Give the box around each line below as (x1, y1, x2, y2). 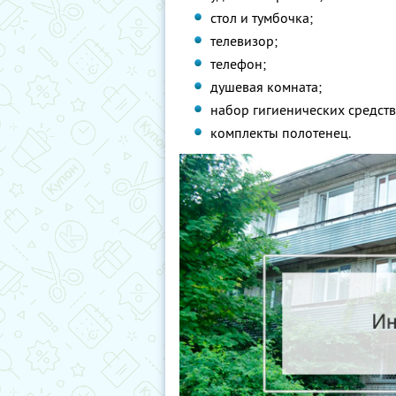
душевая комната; (210, 78, 323, 95)
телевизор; (210, 32, 278, 49)
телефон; (210, 55, 267, 72)
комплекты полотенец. (210, 124, 352, 141)
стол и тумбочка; (210, 9, 314, 27)
